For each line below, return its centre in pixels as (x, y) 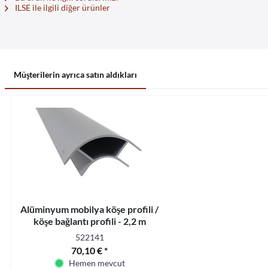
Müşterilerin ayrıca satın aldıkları (75, 74)
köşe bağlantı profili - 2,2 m (89, 221)
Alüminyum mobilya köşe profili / (90, 209)
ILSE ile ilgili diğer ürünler (62, 7)
